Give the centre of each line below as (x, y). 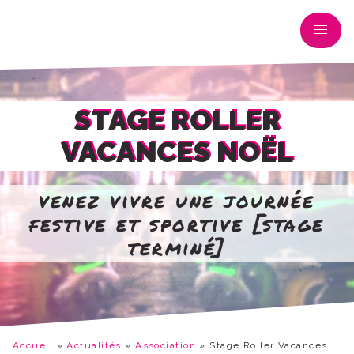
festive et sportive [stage (177, 224)
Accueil (33, 345)
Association (166, 345)
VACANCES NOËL (177, 152)
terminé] (177, 247)
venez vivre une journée (177, 200)
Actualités (94, 345)
